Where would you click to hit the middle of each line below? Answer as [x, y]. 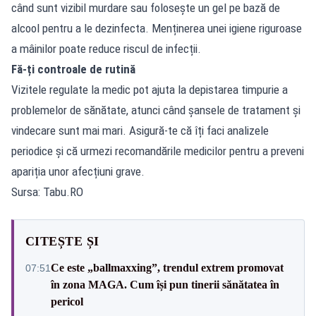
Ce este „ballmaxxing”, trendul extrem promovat [167, 267]
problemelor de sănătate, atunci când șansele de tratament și [156, 110]
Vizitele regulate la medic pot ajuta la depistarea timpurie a [150, 89]
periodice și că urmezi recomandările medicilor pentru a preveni [158, 151]
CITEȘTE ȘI [62, 241]
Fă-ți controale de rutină [73, 69]
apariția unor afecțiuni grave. [78, 171]
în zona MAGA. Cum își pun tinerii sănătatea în [165, 284]
